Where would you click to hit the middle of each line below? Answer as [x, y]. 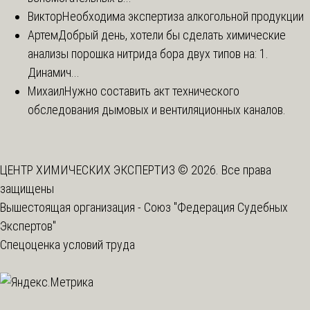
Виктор [45, 17]
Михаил [46, 91]
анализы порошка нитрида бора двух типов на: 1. [148, 54]
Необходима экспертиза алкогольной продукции [183, 17]
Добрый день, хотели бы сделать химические [172, 35]
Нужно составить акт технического [152, 91]
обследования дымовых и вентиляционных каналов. [157, 110]
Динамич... [54, 73]
